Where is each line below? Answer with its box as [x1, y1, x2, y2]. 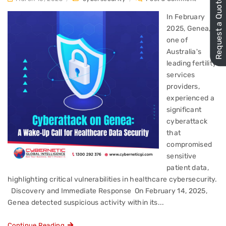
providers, [166, 82, 200, 91]
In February [166, 13, 205, 22]
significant [166, 105, 202, 115]
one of [166, 36, 188, 45]
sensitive [166, 152, 197, 161]
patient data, [166, 163, 209, 173]
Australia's [166, 47, 202, 56]
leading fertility [166, 59, 217, 68]
